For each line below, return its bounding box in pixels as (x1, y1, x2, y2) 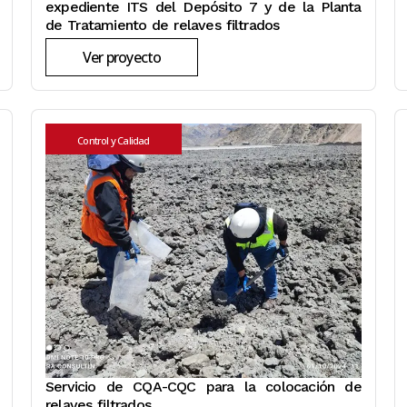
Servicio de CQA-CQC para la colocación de (45, 378, 362, 396)
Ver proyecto (83, 47, 162, 68)
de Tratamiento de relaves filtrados (45, 16, 280, 35)
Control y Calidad (77, 134, 150, 148)
